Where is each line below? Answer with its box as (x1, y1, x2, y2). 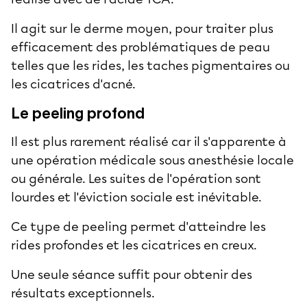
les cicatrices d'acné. (11, 76, 136, 92)
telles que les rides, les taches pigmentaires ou (11, 58, 290, 73)
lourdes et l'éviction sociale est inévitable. (11, 189, 265, 205)
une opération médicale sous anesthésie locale (11, 152, 294, 168)
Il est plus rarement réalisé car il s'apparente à (11, 134, 286, 149)
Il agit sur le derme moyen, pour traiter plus (11, 21, 273, 36)
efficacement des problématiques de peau (11, 39, 270, 55)
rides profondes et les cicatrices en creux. (11, 237, 260, 253)
